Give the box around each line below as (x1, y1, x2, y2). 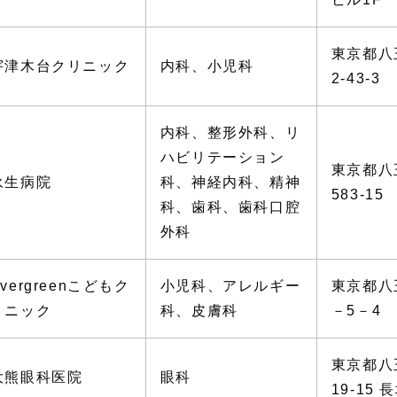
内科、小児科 (160, 58, 254, 74)
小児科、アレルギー (160, 277, 301, 293)
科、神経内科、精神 (160, 174, 301, 190)
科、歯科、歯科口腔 (160, 198, 301, 214)
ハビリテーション (160, 149, 285, 165)
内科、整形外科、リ (160, 124, 301, 140)
